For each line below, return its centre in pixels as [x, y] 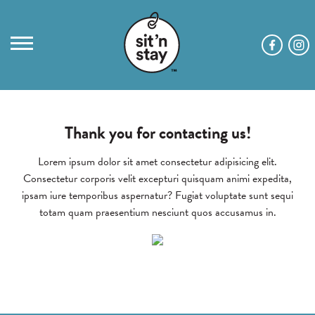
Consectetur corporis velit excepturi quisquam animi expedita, [157, 179]
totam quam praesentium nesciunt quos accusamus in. [157, 212]
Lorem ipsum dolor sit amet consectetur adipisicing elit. [157, 162]
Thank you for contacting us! [157, 133]
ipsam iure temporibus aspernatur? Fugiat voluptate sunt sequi [157, 195]
